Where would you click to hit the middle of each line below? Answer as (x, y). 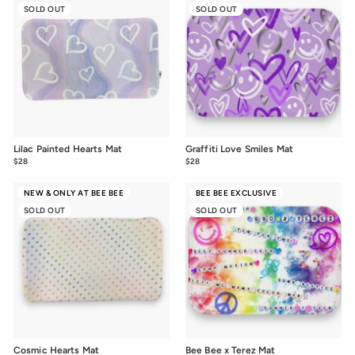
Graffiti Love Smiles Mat (239, 149)
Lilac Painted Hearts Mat (68, 149)
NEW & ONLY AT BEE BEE (73, 193)
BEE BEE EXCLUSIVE (236, 193)
